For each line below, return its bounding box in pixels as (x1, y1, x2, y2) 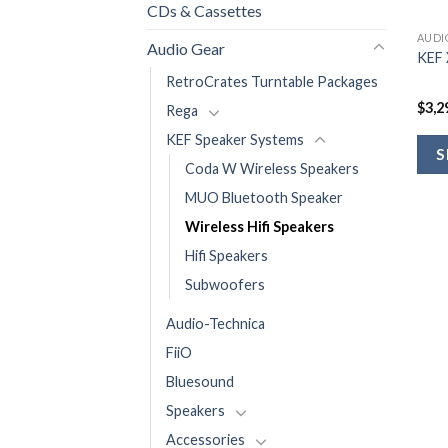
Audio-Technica (166, 314, 265, 332)
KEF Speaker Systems (166, 130, 304, 148)
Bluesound (166, 372, 234, 390)
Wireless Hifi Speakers (185, 217, 334, 235)
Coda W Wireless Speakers (185, 159, 359, 177)
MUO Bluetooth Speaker (185, 188, 343, 206)
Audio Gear (147, 38, 225, 58)
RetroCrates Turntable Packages (166, 72, 378, 90)
